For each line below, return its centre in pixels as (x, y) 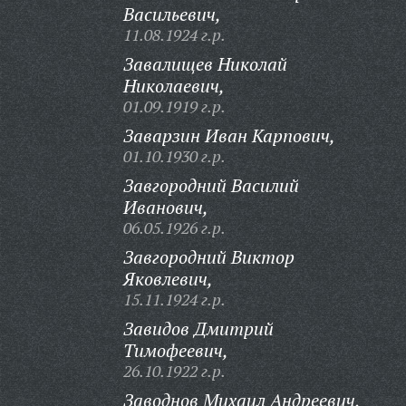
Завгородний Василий (211, 185)
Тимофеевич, (175, 350)
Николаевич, (174, 86)
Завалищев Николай (205, 64)
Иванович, (165, 207)
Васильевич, (172, 14)
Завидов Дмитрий (198, 329)
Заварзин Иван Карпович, (229, 135)
